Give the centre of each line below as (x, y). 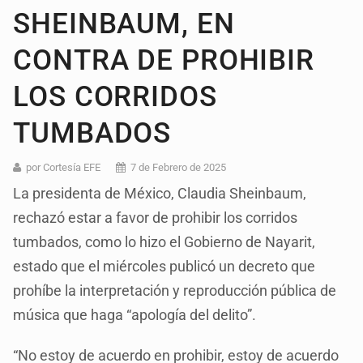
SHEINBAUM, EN (124, 23)
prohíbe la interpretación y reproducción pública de (175, 290)
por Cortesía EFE (64, 167)
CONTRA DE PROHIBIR (164, 60)
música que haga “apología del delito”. (135, 314)
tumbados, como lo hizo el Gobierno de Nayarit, (164, 241)
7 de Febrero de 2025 (179, 167)
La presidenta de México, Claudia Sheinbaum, (160, 193)
